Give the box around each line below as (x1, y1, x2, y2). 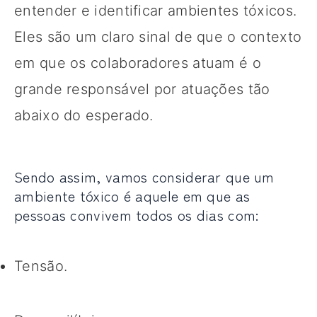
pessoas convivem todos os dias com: (14, 204, 259, 225)
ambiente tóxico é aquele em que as (14, 185, 250, 206)
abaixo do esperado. (14, 106, 154, 124)
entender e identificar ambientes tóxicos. (14, 1, 297, 19)
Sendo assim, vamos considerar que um (14, 166, 275, 187)
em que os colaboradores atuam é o (14, 54, 261, 71)
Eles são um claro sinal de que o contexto (14, 28, 302, 45)
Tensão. (14, 257, 68, 275)
